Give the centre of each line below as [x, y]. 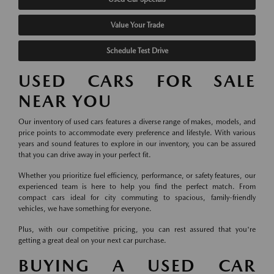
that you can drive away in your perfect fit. [85, 155]
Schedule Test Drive [137, 51]
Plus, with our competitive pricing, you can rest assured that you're [137, 230]
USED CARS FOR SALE [137, 81]
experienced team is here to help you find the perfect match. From [137, 187]
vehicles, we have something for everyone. [85, 209]
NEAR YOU [65, 101]
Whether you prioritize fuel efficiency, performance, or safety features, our [137, 176]
